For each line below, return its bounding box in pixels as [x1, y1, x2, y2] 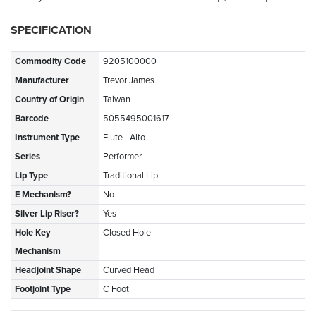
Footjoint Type [15, 283, 71, 295]
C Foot [103, 283, 129, 295]
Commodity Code [15, 55, 86, 67]
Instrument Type [15, 131, 80, 143]
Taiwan [103, 93, 130, 105]
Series [15, 150, 40, 162]
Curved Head [103, 264, 154, 276]
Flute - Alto [103, 131, 145, 143]
